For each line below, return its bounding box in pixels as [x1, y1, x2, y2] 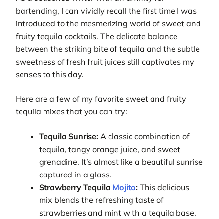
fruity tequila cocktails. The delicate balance [16, 31, 177, 41]
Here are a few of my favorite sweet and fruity [16, 94, 186, 104]
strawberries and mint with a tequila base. [39, 207, 197, 218]
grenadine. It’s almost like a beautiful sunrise [39, 156, 203, 167]
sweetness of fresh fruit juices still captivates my [16, 56, 194, 66]
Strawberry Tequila [39, 182, 113, 192]
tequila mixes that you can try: [16, 107, 127, 117]
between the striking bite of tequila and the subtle [16, 44, 200, 54]
